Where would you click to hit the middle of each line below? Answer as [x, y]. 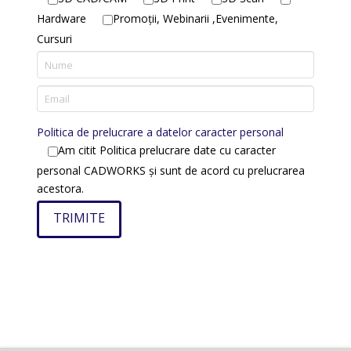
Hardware [62, 19]
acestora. [61, 188]
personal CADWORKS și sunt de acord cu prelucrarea [171, 170]
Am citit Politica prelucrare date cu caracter [167, 150]
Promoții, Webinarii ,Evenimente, [196, 19]
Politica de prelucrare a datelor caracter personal [161, 132]
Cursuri [55, 38]
